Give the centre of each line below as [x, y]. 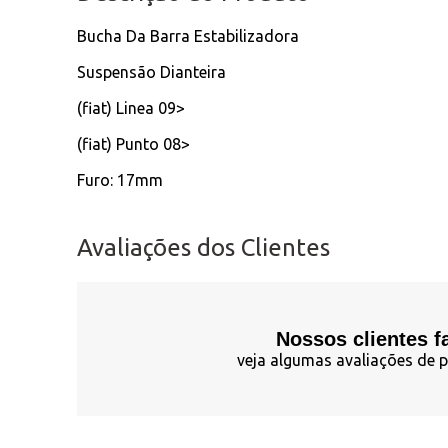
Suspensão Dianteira [152, 71]
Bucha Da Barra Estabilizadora [188, 35]
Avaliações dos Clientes [204, 247]
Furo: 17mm [120, 179]
